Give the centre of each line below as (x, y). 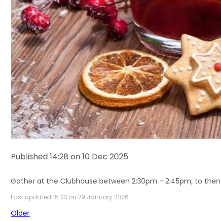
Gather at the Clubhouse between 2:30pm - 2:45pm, (103, 181)
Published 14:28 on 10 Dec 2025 (70, 157)
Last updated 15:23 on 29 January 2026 (70, 197)
